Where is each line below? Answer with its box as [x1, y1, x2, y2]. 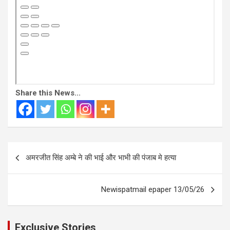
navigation [7, 159, 67, 174]
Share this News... [15, 88, 81, 98]
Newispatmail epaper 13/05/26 [101, 185, 204, 195]
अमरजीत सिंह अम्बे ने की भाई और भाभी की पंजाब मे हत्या [26, 153, 176, 163]
